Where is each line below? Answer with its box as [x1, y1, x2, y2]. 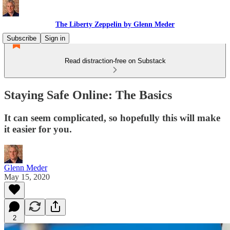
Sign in [45, 34, 65, 42]
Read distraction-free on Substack [64, 57, 166, 65]
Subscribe [7, 34, 36, 42]
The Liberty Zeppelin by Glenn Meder [55, 21, 175, 28]
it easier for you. [4, 123, 72, 135]
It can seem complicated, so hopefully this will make [4, 112, 220, 123]
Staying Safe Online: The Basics [4, 88, 172, 102]
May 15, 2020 [4, 172, 50, 181]
